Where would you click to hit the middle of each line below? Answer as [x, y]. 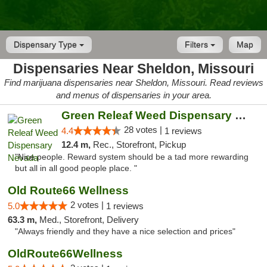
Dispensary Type [46, 45]
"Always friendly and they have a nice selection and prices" [125, 232]
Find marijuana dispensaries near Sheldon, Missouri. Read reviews [133, 83]
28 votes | [144, 130]
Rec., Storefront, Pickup [139, 145]
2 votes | [88, 205]
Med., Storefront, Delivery [89, 220]
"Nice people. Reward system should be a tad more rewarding [132, 157]
